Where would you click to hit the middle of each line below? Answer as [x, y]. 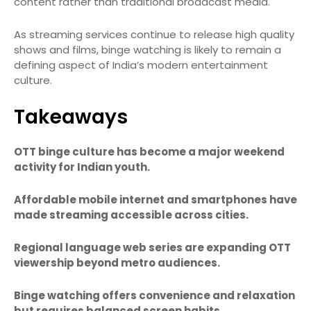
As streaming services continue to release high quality [154, 35]
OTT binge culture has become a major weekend [149, 152]
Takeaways [71, 117]
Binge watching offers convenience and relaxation [154, 296]
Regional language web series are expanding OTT [152, 248]
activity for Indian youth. [82, 167]
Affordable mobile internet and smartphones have [155, 200]
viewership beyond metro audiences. [117, 263]
